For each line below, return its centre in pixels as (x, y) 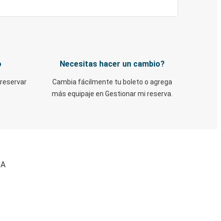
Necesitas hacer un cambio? (112, 64)
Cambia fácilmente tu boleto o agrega (112, 82)
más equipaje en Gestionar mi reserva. (112, 94)
